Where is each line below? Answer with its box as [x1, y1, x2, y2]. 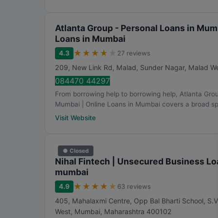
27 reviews [117, 49, 150, 57]
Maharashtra [104, 207, 145, 216]
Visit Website [55, 114, 96, 122]
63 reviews [117, 182, 151, 190]
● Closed [63, 147, 89, 154]
